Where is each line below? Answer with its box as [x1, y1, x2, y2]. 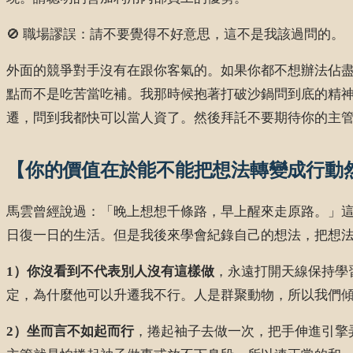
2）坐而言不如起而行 [6, 324, 134, 340]
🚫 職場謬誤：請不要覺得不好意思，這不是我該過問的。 [6, 26, 344, 42]
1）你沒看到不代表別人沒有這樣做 [6, 264, 214, 280]
